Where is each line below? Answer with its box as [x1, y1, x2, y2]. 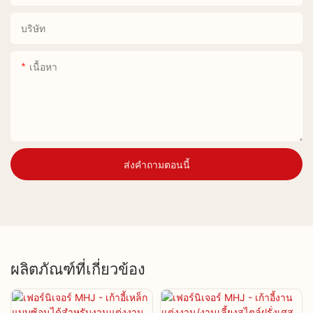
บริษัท [21, 21, 45, 34]
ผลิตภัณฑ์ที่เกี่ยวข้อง [10, 259, 145, 279]
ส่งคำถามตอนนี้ [123, 157, 190, 170]
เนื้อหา [29, 59, 57, 73]
